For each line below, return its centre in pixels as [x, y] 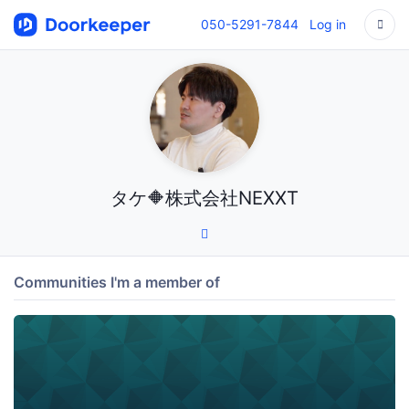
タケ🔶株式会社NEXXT [204, 198]
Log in [328, 24]
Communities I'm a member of [117, 282]
